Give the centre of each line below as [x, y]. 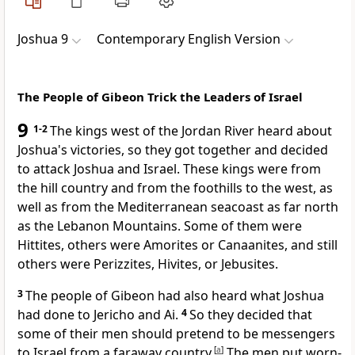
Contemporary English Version [189, 39]
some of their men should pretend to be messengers [176, 334]
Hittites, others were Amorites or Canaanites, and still [177, 245]
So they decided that [251, 315]
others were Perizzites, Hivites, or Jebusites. [148, 264]
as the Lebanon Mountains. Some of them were [160, 226]
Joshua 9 [43, 39]
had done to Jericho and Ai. [99, 315]
